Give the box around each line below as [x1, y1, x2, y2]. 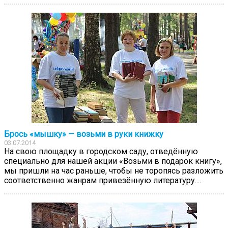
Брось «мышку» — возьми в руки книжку [4, 129, 163, 139]
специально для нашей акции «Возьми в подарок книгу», [4, 156, 222, 166]
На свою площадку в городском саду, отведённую [4, 146, 198, 156]
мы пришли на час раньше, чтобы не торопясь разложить [4, 165, 223, 176]
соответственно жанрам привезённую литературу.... [4, 175, 201, 185]
